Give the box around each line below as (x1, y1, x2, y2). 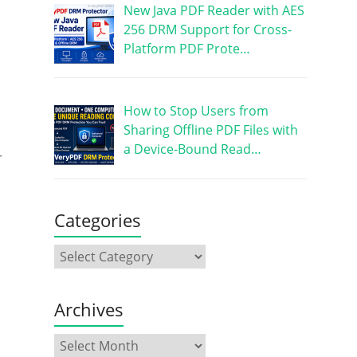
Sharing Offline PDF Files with (123, 121, 298, 139)
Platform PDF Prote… (123, 39, 250, 57)
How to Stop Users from (123, 102, 269, 120)
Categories (53, 208, 141, 233)
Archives (53, 297, 124, 322)
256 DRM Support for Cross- (123, 20, 292, 38)
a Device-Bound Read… (123, 140, 261, 159)
